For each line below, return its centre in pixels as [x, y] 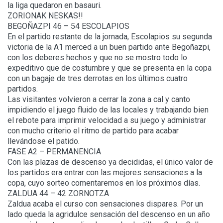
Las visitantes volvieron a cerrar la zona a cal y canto [99, 100]
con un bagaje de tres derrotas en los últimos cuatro [98, 79]
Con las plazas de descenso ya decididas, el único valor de [110, 162]
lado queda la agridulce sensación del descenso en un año [109, 215]
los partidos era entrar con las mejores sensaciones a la [105, 173]
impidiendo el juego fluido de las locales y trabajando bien [108, 110]
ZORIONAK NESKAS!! [45, 16]
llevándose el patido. [44, 141]
